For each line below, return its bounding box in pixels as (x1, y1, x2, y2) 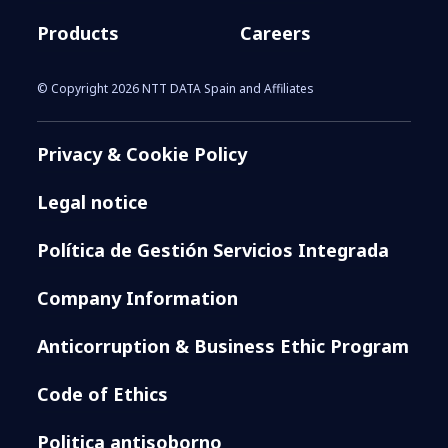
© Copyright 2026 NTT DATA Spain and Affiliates (37, 79, 315, 97)
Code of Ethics (37, 381, 169, 406)
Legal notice (37, 189, 149, 214)
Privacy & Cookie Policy (37, 141, 248, 166)
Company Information (37, 285, 239, 310)
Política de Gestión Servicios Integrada (37, 237, 390, 262)
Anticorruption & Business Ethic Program (37, 333, 410, 358)
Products (37, 20, 120, 45)
